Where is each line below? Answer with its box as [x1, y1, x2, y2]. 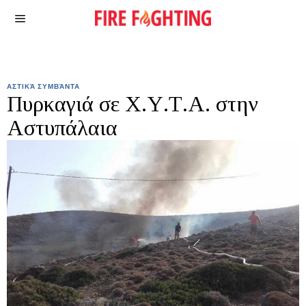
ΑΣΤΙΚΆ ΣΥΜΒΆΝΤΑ [7, 82, 80, 90]
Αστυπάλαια [7, 115, 117, 140]
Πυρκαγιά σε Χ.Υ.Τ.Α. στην [7, 92, 258, 116]
